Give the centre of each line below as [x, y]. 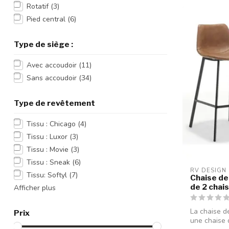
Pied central [47, 19]
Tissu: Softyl [48, 175]
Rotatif [39, 6]
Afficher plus [35, 188]
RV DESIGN [208, 171]
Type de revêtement [54, 103]
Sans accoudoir [53, 78]
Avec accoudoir [53, 65]
